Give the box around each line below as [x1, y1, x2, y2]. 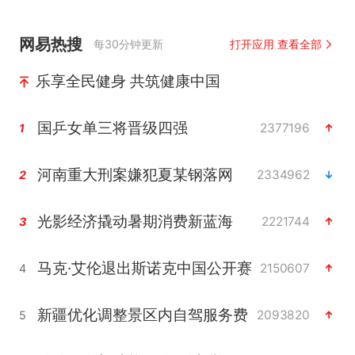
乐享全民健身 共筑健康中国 [35, 71, 220, 91]
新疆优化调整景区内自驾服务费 [36, 305, 248, 325]
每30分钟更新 [94, 37, 164, 52]
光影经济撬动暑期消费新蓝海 [36, 212, 233, 231]
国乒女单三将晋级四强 [36, 118, 188, 138]
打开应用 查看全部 [229, 37, 323, 52]
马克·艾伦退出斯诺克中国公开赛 [36, 258, 252, 278]
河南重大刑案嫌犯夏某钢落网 [36, 165, 233, 185]
